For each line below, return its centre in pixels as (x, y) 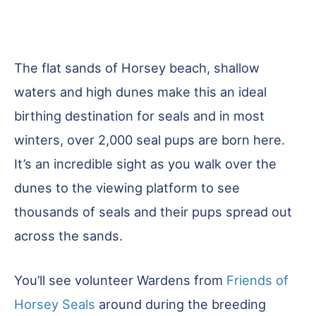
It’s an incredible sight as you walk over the (145, 163)
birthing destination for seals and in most (139, 115)
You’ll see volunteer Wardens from (120, 280)
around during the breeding (181, 304)
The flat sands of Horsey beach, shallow (137, 67)
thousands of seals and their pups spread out (153, 211)
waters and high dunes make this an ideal (140, 91)
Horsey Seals (55, 304)
